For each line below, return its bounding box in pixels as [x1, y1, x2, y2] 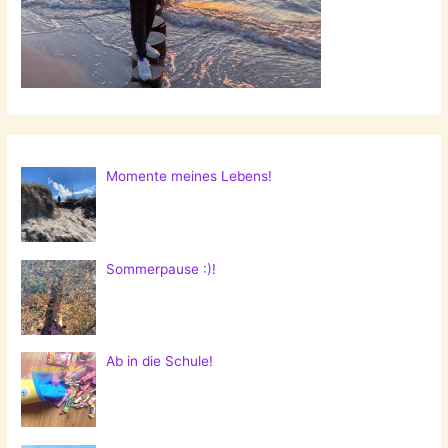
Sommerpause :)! [106, 260, 217, 277]
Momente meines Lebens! [106, 167, 273, 184]
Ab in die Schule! [106, 353, 214, 370]
